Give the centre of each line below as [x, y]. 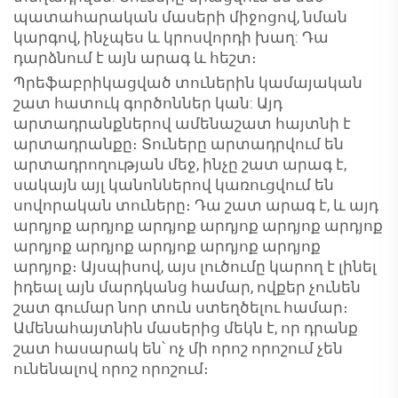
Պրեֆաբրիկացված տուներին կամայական [188, 83]
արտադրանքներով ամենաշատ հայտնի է [182, 123]
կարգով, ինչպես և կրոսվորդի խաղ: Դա [171, 37]
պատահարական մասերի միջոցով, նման [180, 17]
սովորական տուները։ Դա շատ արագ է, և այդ [196, 205]
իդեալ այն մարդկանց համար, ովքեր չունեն [187, 287]
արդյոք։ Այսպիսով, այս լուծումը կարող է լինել [195, 267]
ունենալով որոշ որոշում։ [111, 369]
